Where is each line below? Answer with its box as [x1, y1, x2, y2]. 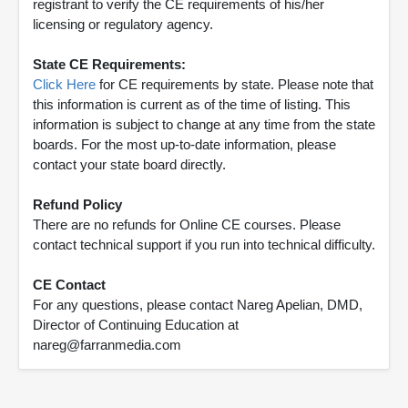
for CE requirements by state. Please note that [96, 76, 373, 93]
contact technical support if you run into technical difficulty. [33, 237, 375, 253]
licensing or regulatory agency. [33, 16, 213, 33]
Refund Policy [33, 197, 122, 213]
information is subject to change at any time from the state [33, 117, 375, 133]
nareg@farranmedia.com [33, 337, 181, 353]
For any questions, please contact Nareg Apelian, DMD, [33, 297, 362, 313]
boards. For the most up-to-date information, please [33, 137, 336, 153]
